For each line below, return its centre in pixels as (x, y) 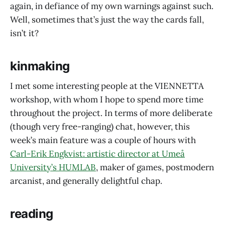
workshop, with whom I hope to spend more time (107, 100)
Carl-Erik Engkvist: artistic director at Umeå (97, 154)
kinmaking (40, 66)
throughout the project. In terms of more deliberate (111, 113)
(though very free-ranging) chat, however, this (100, 127)
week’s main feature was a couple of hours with (103, 140)
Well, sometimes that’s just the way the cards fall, (107, 19)
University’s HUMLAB (53, 167)
